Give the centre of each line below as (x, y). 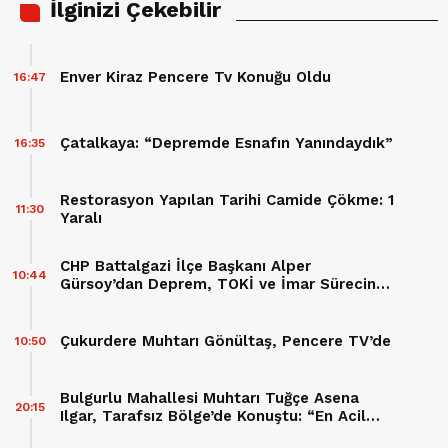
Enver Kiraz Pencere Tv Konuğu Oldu (195, 76)
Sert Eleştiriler (114, 301)
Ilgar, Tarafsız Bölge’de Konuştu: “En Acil (213, 415)
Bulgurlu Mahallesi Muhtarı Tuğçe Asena (209, 397)
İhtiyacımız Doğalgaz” (141, 433)
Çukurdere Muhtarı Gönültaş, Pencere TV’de (225, 340)
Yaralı (81, 217)
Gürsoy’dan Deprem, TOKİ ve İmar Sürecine (222, 283)
